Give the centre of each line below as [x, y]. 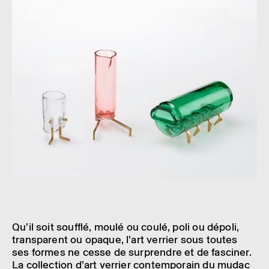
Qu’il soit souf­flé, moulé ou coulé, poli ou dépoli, [126, 227]
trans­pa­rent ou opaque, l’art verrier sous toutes [125, 239]
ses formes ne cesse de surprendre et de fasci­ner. [132, 252]
